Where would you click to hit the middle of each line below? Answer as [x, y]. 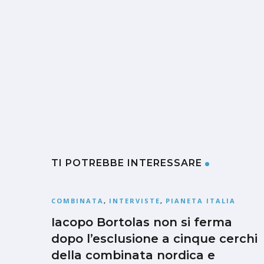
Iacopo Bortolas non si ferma [142, 222]
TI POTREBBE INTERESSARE [127, 163]
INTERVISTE [135, 200]
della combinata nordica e [133, 255]
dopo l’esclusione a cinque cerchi [154, 238]
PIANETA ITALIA [201, 200]
